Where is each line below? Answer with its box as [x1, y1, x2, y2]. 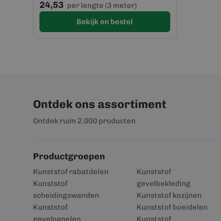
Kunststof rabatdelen [33, 167, 109, 176]
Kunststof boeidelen [136, 203, 208, 212]
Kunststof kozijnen [136, 191, 202, 200]
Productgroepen [33, 151, 105, 162]
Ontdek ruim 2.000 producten [33, 116, 136, 125]
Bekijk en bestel [76, 17, 133, 26]
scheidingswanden [33, 191, 99, 200]
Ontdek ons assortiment [33, 97, 166, 111]
